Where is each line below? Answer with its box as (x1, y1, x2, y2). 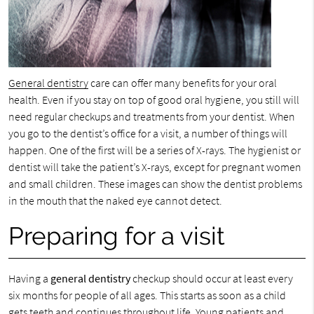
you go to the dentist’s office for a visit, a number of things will (8, 125, 287, 140)
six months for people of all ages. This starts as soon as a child (8, 287, 286, 302)
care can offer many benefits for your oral (88, 75, 277, 90)
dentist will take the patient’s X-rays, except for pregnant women (8, 159, 301, 174)
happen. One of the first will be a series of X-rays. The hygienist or (8, 142, 301, 157)
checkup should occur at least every (130, 271, 293, 285)
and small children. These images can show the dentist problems (8, 176, 302, 191)
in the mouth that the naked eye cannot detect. (8, 193, 222, 207)
